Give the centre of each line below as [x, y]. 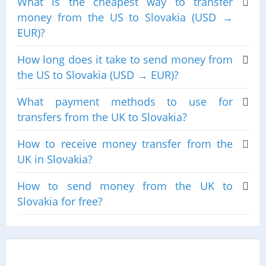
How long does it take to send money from [125, 60]
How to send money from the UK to [125, 186]
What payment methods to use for [125, 102]
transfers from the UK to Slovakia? [102, 117]
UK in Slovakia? [55, 159]
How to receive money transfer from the [125, 144]
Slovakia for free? [60, 202]
